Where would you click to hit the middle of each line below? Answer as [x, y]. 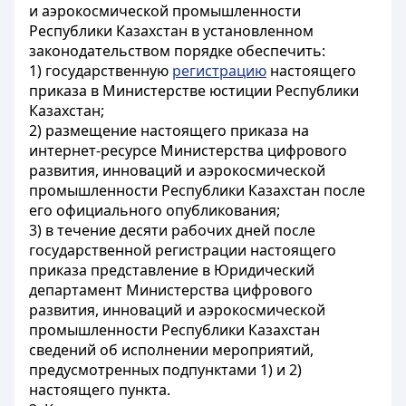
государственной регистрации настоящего [183, 250]
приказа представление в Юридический [172, 270]
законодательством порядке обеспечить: [177, 51]
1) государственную [101, 71]
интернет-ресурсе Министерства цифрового [188, 150]
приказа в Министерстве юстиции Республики [194, 91]
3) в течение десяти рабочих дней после [172, 230]
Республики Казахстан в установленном [171, 31]
